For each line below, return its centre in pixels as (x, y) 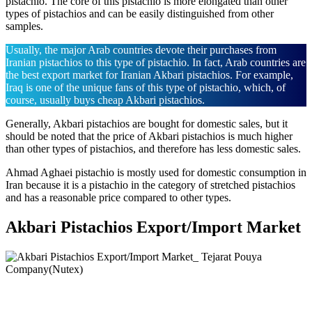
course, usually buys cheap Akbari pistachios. (105, 100)
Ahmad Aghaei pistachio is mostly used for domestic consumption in (156, 173)
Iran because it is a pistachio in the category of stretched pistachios (150, 185)
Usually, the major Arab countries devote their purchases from (141, 50)
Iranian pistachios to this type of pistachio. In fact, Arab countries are (156, 63)
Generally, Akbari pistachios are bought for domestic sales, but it (147, 124)
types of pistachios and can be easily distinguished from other (140, 14)
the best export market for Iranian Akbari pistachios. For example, (149, 75)
